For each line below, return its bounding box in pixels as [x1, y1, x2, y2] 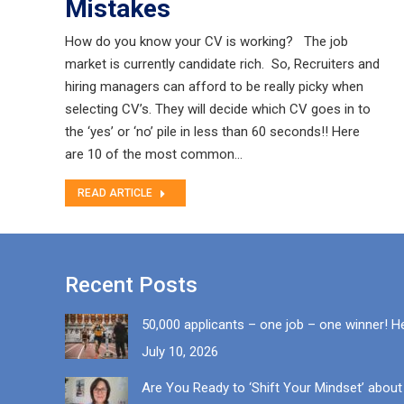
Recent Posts [65, 272, 197, 298]
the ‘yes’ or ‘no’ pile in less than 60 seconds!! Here [65, 124, 360, 140]
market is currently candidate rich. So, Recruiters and [65, 56, 380, 72]
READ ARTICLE [78, 187, 152, 199]
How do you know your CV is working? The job [65, 33, 348, 50]
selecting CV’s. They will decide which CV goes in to [65, 101, 371, 117]
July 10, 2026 [142, 344, 218, 360]
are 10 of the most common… [65, 146, 243, 162]
